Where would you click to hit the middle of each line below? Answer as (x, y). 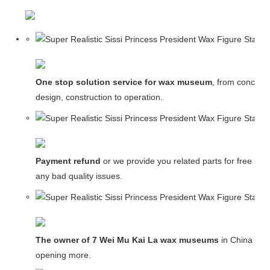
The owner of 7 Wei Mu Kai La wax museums (127, 240)
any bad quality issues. (79, 176)
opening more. (63, 255)
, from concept (239, 82)
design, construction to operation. (99, 97)
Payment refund (69, 161)
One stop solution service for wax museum (124, 82)
